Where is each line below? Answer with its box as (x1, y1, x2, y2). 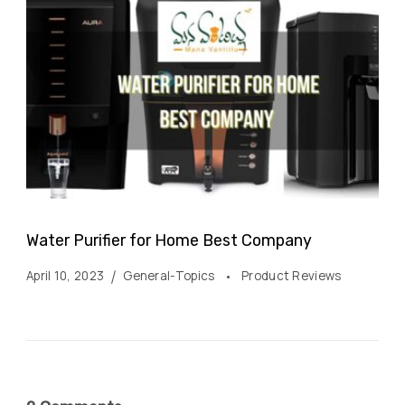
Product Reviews (241, 267, 342, 284)
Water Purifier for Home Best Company (26, 230, 312, 250)
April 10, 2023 (26, 267, 105, 284)
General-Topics (123, 267, 218, 284)
